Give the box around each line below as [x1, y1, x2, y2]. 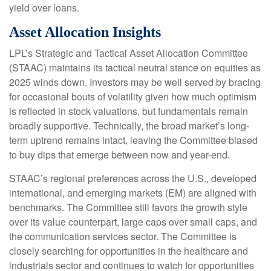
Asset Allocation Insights [9, 24, 161, 40]
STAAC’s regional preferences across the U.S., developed [9, 171, 256, 185]
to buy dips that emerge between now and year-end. [9, 147, 230, 162]
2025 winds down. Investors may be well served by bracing [9, 74, 261, 89]
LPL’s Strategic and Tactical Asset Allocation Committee [9, 45, 248, 60]
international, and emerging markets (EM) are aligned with [9, 185, 256, 200]
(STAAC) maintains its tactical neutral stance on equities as [9, 60, 261, 74]
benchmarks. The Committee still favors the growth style [9, 200, 247, 214]
